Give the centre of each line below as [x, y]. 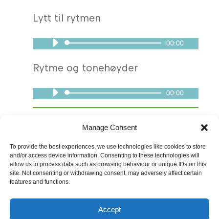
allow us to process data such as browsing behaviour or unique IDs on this [108, 164]
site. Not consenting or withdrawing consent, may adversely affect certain [106, 173]
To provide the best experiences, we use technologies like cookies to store [108, 147]
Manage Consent [109, 127]
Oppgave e [55, 133]
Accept [109, 209]
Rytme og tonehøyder [86, 68]
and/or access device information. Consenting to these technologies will [105, 155]
